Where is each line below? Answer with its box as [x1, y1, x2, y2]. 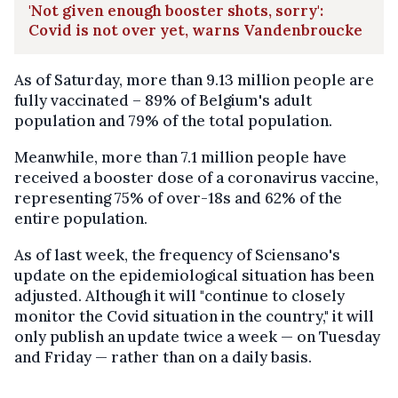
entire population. [14, 209, 147, 229]
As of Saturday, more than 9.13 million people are [14, 70, 374, 91]
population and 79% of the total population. [14, 111, 332, 131]
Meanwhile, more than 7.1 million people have [14, 147, 346, 168]
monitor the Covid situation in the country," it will [14, 306, 374, 327]
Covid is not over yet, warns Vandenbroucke [28, 20, 362, 41]
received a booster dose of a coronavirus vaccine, [14, 168, 378, 188]
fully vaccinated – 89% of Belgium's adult [14, 91, 312, 111]
